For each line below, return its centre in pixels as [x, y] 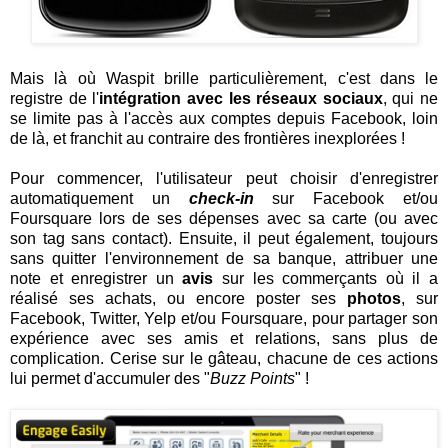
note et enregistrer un [96, 278]
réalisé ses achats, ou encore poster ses [178, 298]
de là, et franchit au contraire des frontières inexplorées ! [207, 138]
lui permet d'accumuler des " [110, 378]
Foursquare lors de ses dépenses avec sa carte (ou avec [224, 218]
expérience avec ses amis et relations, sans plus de [224, 338]
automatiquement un [99, 198]
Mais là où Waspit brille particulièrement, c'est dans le [224, 78]
